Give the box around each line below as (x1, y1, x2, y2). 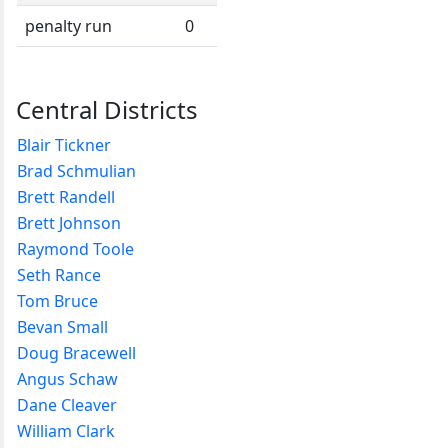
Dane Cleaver (17, 393, 117, 416)
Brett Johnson (17, 211, 121, 234)
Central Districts (16, 92, 198, 126)
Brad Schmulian (17, 159, 136, 182)
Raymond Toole (17, 237, 134, 260)
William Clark (17, 419, 115, 442)
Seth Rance (17, 263, 101, 286)
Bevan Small (17, 315, 108, 338)
